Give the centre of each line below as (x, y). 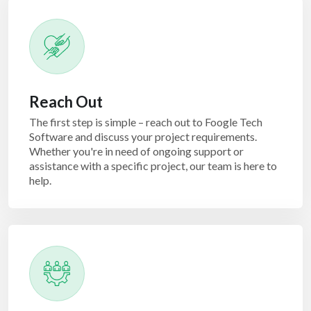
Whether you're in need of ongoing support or (136, 151)
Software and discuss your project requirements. (143, 136)
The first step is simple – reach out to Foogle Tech (146, 122)
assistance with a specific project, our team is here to (153, 166)
